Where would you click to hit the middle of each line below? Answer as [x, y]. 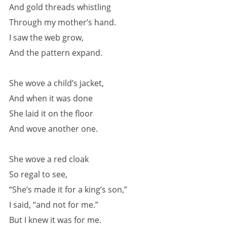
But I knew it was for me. [55, 220]
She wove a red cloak [49, 159]
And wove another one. [53, 129]
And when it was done [51, 98]
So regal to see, [41, 174]
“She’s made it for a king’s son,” [68, 190]
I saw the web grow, [46, 37]
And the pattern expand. [56, 53]
